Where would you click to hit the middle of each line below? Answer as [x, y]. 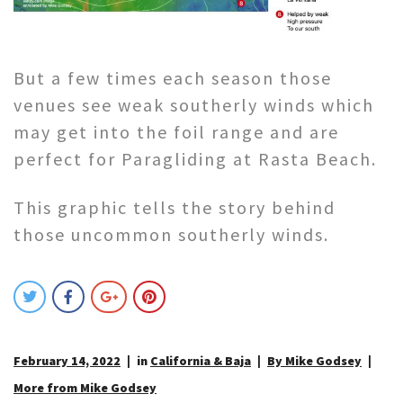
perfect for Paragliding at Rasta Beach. [195, 159]
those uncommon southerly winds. [171, 235]
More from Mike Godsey [85, 388]
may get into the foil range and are [176, 132]
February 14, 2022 [67, 361]
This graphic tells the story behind [175, 208]
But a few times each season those [173, 78]
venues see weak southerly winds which [194, 105]
